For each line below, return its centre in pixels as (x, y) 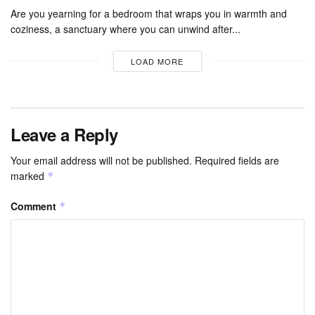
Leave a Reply (64, 134)
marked (29, 175)
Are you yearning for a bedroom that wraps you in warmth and (149, 13)
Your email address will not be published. (101, 160)
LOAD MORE (157, 61)
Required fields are (237, 160)
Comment (35, 206)
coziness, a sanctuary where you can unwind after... (126, 28)
